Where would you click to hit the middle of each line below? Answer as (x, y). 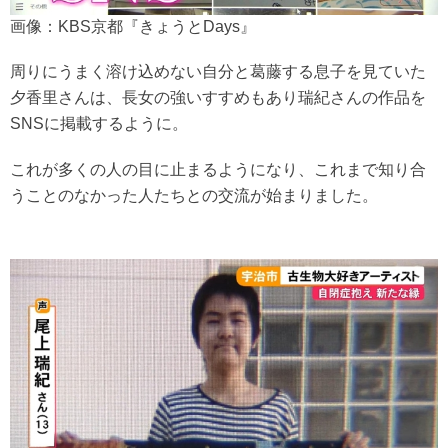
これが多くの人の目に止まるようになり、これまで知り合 (218, 170)
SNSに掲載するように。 (99, 124)
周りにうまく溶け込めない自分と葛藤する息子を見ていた (218, 72)
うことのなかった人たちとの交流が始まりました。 (194, 196)
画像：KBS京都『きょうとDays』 (133, 27)
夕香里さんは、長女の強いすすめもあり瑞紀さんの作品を (218, 98)
